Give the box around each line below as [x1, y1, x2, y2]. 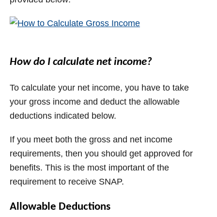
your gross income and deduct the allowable [10, 96, 180, 107]
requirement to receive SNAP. [10, 176, 124, 186]
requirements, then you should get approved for [10, 148, 193, 158]
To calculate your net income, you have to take [10, 82, 189, 93]
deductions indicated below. [10, 110, 116, 121]
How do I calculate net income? [10, 56, 152, 68]
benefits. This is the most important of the [10, 162, 169, 172]
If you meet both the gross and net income [10, 134, 172, 144]
